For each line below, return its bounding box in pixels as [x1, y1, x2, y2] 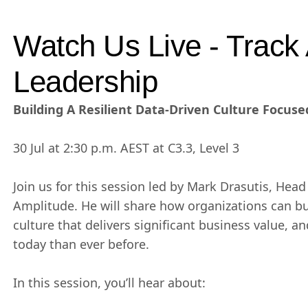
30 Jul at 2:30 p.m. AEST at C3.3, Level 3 [13, 140, 239, 156]
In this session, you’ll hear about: [13, 274, 206, 291]
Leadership [13, 65, 157, 98]
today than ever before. [13, 236, 149, 252]
